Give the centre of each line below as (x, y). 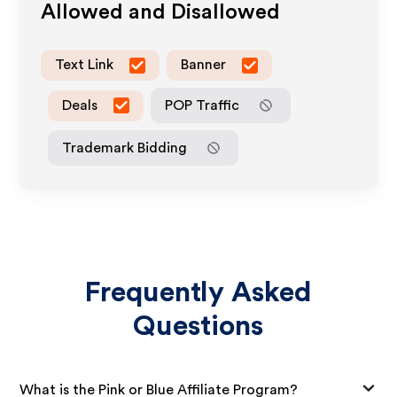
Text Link (85, 65)
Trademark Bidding (125, 148)
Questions (198, 326)
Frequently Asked (198, 292)
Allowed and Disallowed (161, 12)
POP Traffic (202, 105)
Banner (204, 65)
